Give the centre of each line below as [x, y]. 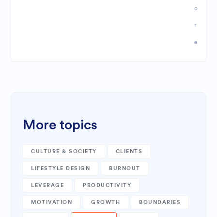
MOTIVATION [52, 202]
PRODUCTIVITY [107, 185]
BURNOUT [125, 168]
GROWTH [106, 202]
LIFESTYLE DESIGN [61, 168]
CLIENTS [129, 151]
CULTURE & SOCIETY [64, 151]
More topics [60, 125]
